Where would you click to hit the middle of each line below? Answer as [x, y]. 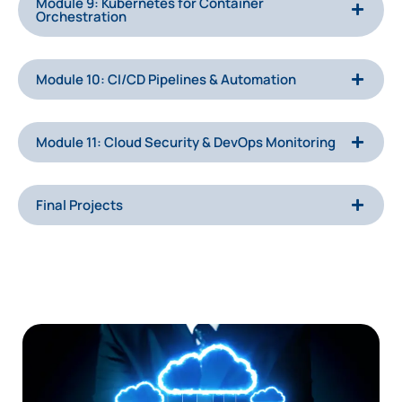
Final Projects [79, 205]
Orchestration [81, 16]
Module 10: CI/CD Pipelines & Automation [166, 79]
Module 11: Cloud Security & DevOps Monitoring [186, 142]
